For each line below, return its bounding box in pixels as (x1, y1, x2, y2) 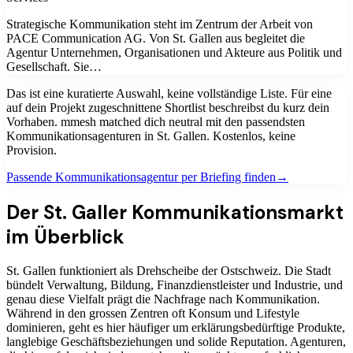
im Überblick (6, 224, 124, 249)
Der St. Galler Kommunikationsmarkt (6, 199, 344, 225)
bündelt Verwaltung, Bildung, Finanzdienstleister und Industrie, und (6, 278, 343, 292)
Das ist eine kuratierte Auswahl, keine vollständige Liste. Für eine (6, 86, 332, 100)
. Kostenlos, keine (206, 128, 295, 143)
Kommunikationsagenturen (6, 128, 141, 143)
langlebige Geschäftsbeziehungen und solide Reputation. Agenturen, (6, 335, 346, 349)
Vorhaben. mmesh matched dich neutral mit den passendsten (6, 114, 305, 128)
